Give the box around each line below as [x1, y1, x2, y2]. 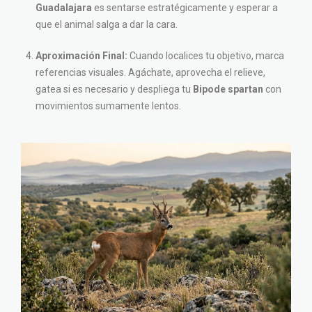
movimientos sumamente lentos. [36, 100, 181, 112]
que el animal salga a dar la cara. [36, 19, 178, 31]
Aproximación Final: [36, 50, 127, 62]
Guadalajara [36, 2, 92, 14]
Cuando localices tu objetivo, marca [127, 50, 284, 62]
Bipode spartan [193, 84, 263, 95]
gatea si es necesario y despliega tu [36, 84, 193, 95]
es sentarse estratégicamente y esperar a [92, 2, 278, 14]
